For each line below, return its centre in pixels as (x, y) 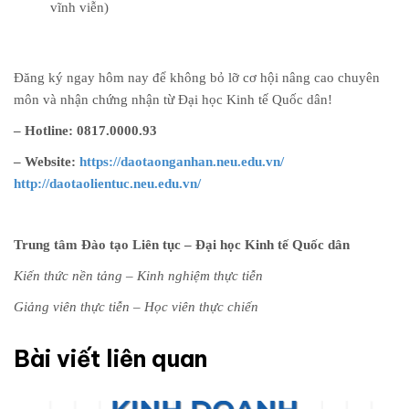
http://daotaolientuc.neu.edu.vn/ (107, 183)
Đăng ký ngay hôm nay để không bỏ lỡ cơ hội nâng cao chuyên (197, 77)
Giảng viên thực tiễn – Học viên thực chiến (138, 306)
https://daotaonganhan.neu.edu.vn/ (182, 161)
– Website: (47, 161)
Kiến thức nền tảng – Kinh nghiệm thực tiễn (140, 275)
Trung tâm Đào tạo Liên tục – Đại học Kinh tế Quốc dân (182, 244)
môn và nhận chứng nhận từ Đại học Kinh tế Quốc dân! (173, 99)
